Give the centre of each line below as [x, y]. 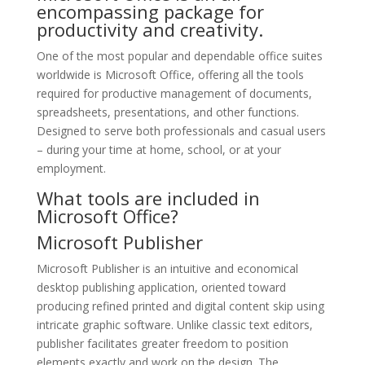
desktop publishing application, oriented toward [161, 287]
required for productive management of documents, [174, 93]
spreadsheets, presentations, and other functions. [167, 112]
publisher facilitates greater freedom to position [162, 343]
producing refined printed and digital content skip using [180, 306]
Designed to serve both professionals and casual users [181, 131]
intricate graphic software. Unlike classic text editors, [174, 325]
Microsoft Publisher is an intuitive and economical [167, 268]
